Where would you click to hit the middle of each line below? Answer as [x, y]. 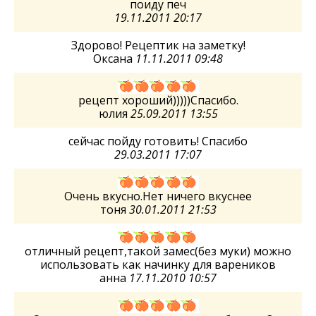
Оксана [114, 58]
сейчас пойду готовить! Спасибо [158, 141]
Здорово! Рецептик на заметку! [158, 45]
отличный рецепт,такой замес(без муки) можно [158, 251]
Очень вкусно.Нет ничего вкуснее [158, 196]
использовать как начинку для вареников [158, 264]
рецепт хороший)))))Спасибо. [158, 100]
